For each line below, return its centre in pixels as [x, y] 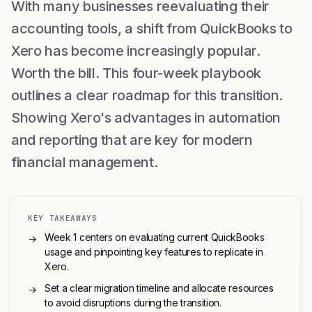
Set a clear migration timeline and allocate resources [159, 288]
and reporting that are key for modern [132, 140]
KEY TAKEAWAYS [63, 218]
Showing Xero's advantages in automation [146, 118]
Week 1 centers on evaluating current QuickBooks [155, 237]
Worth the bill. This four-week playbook [136, 73]
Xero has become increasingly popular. [136, 51]
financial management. [85, 162]
